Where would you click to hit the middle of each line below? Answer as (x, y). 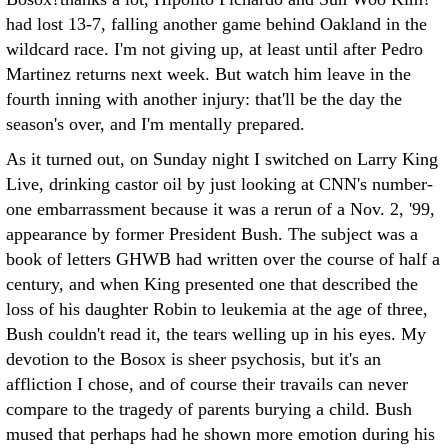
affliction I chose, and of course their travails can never (207, 384)
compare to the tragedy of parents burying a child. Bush (209, 409)
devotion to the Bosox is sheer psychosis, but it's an (193, 359)
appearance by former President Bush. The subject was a (212, 234)
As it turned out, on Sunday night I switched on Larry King (222, 159)
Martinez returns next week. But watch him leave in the (208, 74)
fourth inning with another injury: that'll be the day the (204, 99)
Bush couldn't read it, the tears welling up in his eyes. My (216, 334)
